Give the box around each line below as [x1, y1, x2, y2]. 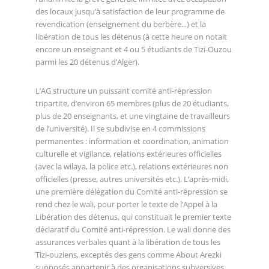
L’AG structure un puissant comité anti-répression [35, 85, 212, 96]
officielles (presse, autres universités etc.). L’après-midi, [35, 173, 229, 184]
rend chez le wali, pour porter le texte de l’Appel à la [35, 198, 217, 210]
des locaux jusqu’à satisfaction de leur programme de [35, 6, 225, 17]
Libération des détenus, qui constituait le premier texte [35, 211, 231, 222]
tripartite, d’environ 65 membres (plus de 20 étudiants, [35, 97, 229, 109]
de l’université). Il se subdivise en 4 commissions [35, 122, 205, 134]
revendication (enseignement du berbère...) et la [35, 19, 206, 30]
